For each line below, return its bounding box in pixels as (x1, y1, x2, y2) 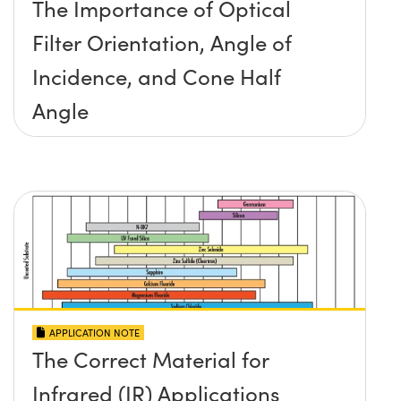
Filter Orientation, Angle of (32, 27, 292, 56)
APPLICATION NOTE (49, 325, 140, 339)
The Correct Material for (32, 344, 269, 373)
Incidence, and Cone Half (32, 61, 281, 90)
